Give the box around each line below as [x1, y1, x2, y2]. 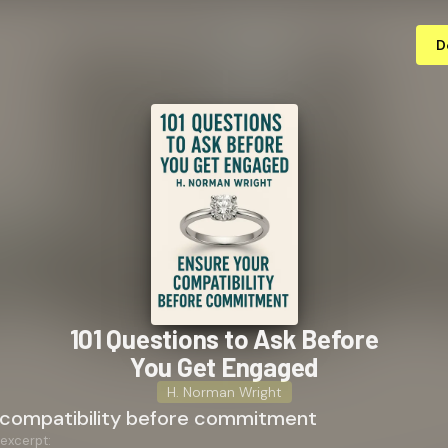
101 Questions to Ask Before [69, 322, 379, 354]
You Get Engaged [129, 350, 319, 382]
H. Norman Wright [166, 382, 282, 401]
